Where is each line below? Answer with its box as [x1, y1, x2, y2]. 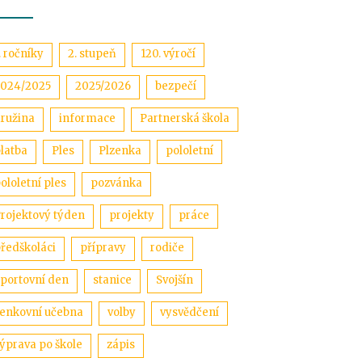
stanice [93, 273, 132, 287]
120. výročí [141, 47, 196, 61]
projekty [109, 208, 154, 222]
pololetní [166, 144, 213, 158]
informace [59, 112, 116, 125]
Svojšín [156, 273, 193, 287]
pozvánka [90, 176, 142, 190]
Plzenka [99, 144, 141, 158]
